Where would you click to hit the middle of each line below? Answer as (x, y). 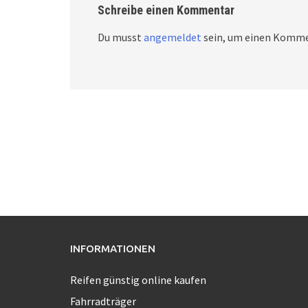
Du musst (121, 37)
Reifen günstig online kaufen (138, 280)
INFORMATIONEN (113, 249)
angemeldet (173, 37)
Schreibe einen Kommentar (166, 10)
